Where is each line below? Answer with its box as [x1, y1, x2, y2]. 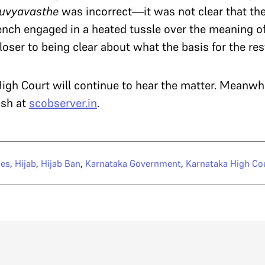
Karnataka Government [85, 157, 181, 170]
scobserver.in [29, 95, 97, 111]
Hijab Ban [41, 157, 80, 170]
